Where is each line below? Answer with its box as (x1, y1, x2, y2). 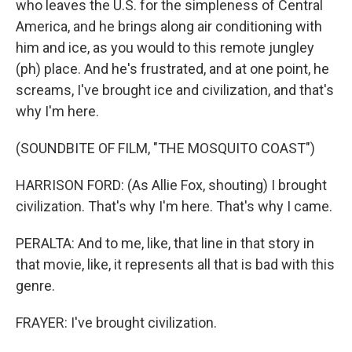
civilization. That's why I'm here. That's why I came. (16, 198, 332, 214)
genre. (16, 277, 55, 294)
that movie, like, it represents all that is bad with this (16, 256, 335, 273)
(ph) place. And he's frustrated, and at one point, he (16, 60, 329, 77)
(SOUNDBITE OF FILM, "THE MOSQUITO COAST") (16, 140, 315, 156)
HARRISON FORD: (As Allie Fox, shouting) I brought (16, 177, 327, 193)
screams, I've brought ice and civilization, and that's (16, 82, 334, 98)
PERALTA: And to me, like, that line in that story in (16, 235, 314, 251)
